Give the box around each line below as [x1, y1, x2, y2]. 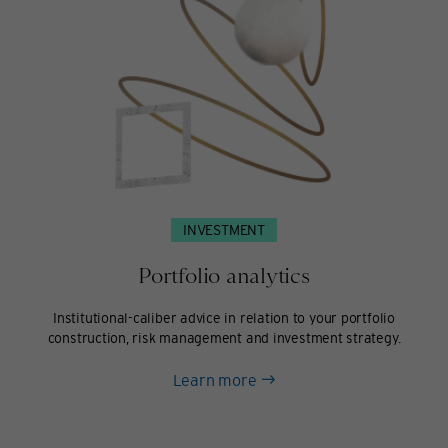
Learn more [172, 370, 257, 389]
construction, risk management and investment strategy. [47, 329, 401, 346]
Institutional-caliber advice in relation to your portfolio [53, 309, 395, 326]
